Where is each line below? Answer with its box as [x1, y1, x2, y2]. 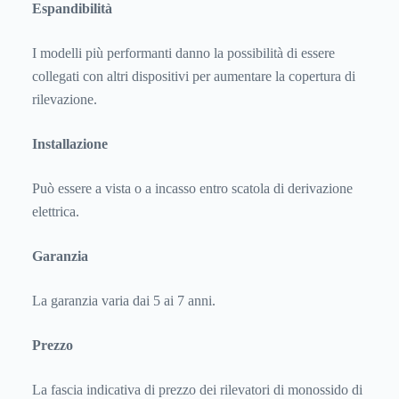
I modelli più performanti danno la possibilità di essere [32, 45, 335, 61]
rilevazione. [32, 91, 97, 107]
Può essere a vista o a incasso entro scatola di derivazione [32, 180, 353, 196]
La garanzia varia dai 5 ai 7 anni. [32, 292, 216, 308]
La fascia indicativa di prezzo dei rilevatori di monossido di [32, 381, 362, 397]
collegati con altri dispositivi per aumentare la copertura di [32, 68, 355, 84]
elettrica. [32, 203, 79, 219]
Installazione [32, 135, 108, 151]
